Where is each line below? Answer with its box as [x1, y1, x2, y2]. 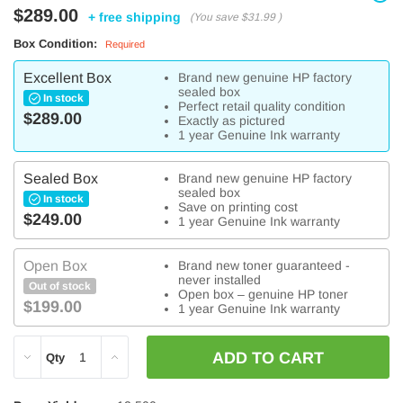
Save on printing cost [178, 200, 299, 214]
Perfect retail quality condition [178, 99, 346, 113]
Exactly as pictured [178, 113, 286, 128]
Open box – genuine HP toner [178, 287, 349, 301]
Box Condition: [13, 37, 101, 50]
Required [105, 39, 145, 49]
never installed [178, 273, 262, 287]
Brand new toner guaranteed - [178, 258, 351, 273]
